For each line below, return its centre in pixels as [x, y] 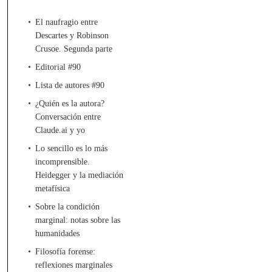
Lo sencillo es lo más [71, 148]
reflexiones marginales [73, 265]
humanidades [57, 233]
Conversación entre [68, 117]
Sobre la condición [67, 206]
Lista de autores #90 [70, 85]
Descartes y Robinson [72, 35]
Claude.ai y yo [60, 130]
